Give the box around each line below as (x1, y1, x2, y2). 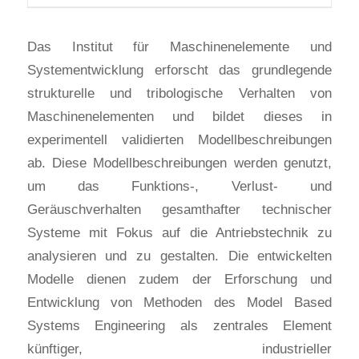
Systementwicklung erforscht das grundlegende (26, 61, 333, 78)
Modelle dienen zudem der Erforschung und (26, 270, 333, 287)
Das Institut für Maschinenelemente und (26, 38, 333, 54)
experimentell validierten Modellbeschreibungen (26, 131, 333, 147)
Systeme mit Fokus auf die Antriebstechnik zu (26, 224, 333, 240)
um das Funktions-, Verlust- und (26, 177, 333, 194)
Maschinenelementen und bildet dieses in (26, 107, 333, 124)
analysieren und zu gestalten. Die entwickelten (26, 247, 333, 264)
